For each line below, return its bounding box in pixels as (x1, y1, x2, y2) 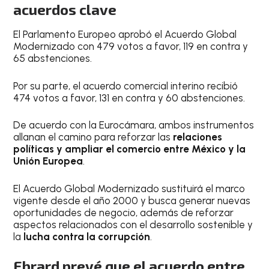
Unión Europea (13, 155, 83, 167)
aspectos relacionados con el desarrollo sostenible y (13, 218, 253, 231)
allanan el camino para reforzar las (13, 131, 174, 143)
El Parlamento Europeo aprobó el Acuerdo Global (13, 28, 237, 40)
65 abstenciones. (13, 52, 92, 64)
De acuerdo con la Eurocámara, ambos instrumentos (13, 119, 255, 131)
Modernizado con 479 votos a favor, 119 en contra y (13, 40, 249, 52)
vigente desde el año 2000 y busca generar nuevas (13, 194, 251, 207)
